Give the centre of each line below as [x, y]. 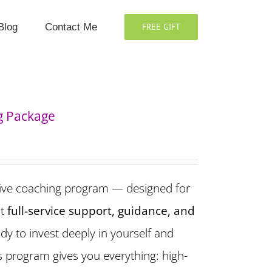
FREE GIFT [161, 27]
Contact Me [71, 27]
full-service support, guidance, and [101, 210]
